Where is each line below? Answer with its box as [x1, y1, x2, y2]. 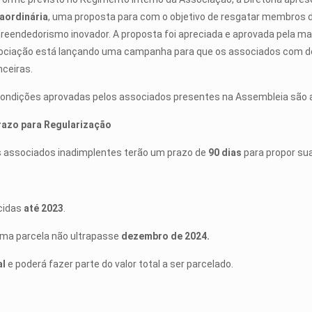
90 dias [208, 147, 242, 158]
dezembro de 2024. [121, 231, 210, 242]
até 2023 [24, 203, 64, 214]
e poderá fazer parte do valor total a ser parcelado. [6, 258, 234, 270]
